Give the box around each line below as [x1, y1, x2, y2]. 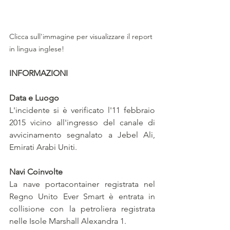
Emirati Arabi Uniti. [9, 142, 77, 152]
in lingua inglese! [9, 44, 64, 54]
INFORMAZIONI [9, 68, 68, 79]
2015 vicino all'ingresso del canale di [9, 118, 155, 128]
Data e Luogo [9, 93, 59, 103]
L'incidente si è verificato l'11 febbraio [9, 105, 155, 116]
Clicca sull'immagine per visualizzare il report [9, 32, 155, 42]
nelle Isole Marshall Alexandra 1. [9, 216, 126, 226]
